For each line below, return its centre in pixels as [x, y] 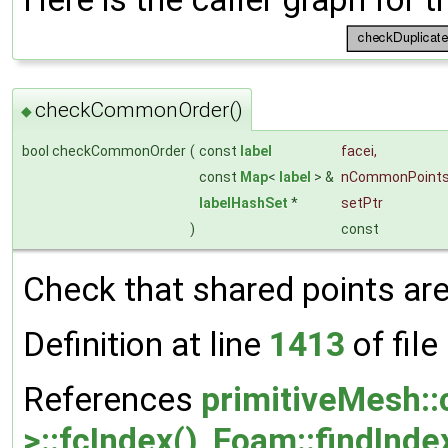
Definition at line [146, 344]
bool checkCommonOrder [104, 150]
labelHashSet [243, 202]
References [112, 399]
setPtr [362, 202]
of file [395, 344]
